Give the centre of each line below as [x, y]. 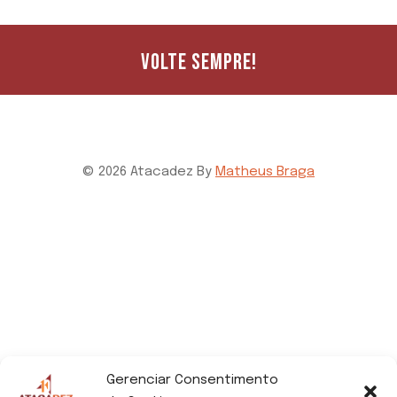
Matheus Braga [265, 172]
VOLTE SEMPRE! [198, 63]
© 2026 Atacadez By [149, 172]
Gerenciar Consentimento [192, 380]
